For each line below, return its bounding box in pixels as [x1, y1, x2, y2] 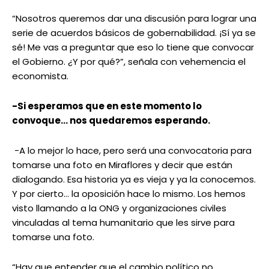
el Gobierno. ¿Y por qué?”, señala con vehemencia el [12, 55, 246, 68]
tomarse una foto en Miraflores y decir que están [12, 159, 232, 172]
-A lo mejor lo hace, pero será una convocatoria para [12, 144, 252, 157]
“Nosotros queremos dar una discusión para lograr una [12, 12, 256, 25]
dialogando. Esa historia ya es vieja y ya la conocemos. [12, 173, 256, 186]
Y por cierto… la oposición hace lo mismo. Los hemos [12, 187, 246, 201]
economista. [12, 70, 68, 83]
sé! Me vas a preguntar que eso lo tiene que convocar [12, 41, 254, 54]
